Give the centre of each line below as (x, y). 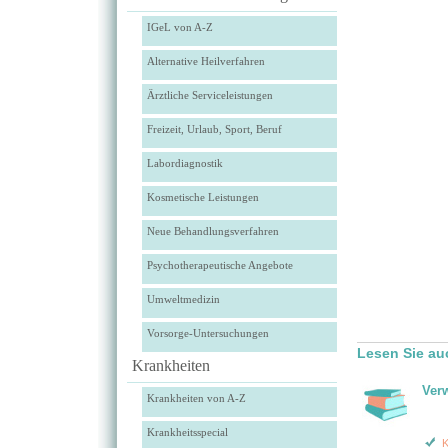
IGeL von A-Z (179, 27)
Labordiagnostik (184, 163)
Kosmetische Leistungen (202, 197)
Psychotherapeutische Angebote (219, 265)
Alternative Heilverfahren (205, 61)
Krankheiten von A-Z (196, 398)
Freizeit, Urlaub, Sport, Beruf (214, 129)
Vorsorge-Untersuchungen (207, 333)
